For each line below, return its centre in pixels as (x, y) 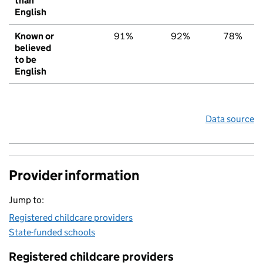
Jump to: (26, 200)
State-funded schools (52, 232)
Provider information (74, 176)
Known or (34, 36)
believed (33, 48)
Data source (230, 119)
